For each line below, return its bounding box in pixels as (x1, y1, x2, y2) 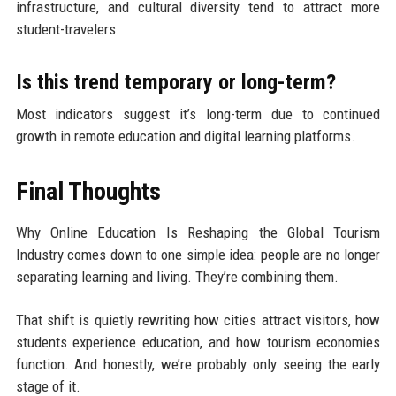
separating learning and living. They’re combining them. (15, 268, 339, 286)
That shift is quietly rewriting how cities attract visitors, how (15, 311, 381, 330)
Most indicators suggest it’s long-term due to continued (15, 105, 381, 124)
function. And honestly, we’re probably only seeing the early (15, 355, 381, 374)
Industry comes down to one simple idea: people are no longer (15, 246, 381, 264)
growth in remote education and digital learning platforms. (15, 127, 355, 146)
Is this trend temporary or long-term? (15, 70, 336, 95)
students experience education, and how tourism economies (15, 333, 381, 352)
